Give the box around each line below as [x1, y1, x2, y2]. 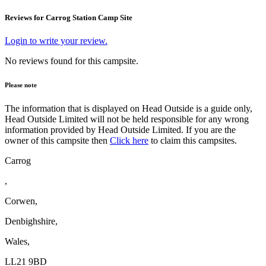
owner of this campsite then [5, 135, 110, 146]
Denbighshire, [5, 216, 58, 227]
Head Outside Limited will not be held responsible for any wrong [5, 114, 249, 125]
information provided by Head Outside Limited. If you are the [5, 125, 236, 135]
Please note [5, 81, 37, 89]
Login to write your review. [5, 36, 107, 46]
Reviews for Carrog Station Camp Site [5, 13, 132, 23]
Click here [110, 135, 148, 146]
